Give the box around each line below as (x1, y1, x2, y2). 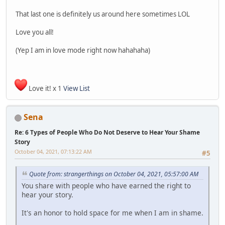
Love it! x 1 (27, 84, 63, 93)
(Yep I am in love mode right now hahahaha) (16, 46, 150, 55)
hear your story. (22, 189, 73, 199)
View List (63, 84, 90, 93)
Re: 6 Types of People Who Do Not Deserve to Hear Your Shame (15, 128, 200, 137)
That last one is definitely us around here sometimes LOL (16, 10, 190, 19)
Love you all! (16, 28, 54, 37)
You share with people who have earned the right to (22, 180, 191, 190)
